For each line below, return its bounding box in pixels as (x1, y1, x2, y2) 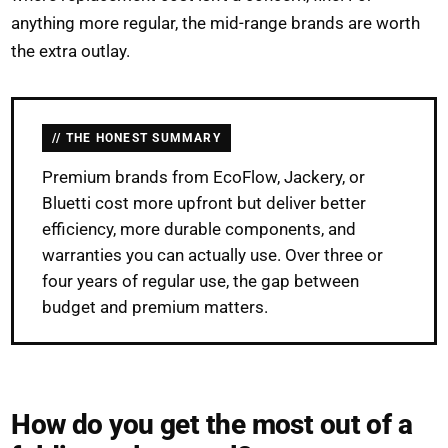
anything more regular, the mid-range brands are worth (11, 12, 421, 33)
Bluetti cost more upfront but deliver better (42, 192, 367, 213)
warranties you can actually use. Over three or (42, 244, 384, 265)
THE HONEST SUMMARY (65, 130, 221, 145)
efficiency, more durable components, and (42, 218, 357, 239)
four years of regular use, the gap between (42, 270, 360, 291)
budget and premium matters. (42, 296, 269, 317)
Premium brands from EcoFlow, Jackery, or (42, 166, 366, 187)
